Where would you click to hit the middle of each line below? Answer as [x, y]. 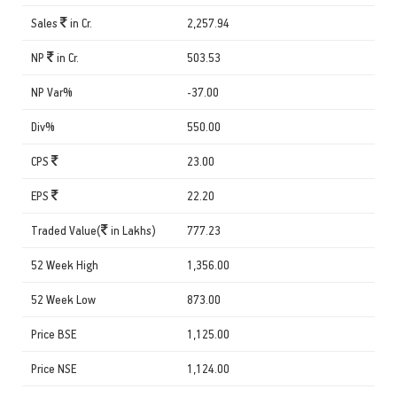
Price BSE [54, 333]
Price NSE [54, 368]
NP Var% [52, 91]
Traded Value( [66, 230]
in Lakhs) [132, 230]
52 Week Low [63, 299]
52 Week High [65, 264]
